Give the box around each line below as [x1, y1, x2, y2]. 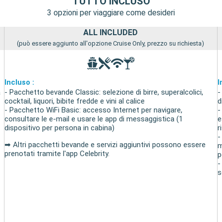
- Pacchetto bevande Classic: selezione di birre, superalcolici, [4, 88, 204, 97]
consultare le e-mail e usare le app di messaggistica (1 [4, 114, 183, 124]
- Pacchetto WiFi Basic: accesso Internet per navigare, [4, 106, 183, 115]
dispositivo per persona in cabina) [4, 123, 115, 133]
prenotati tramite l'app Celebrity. [4, 149, 110, 159]
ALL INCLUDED [83, 28, 138, 38]
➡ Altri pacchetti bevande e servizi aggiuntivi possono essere [4, 140, 206, 150]
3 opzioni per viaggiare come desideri [47, 7, 175, 17]
